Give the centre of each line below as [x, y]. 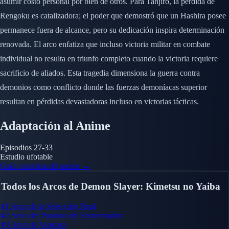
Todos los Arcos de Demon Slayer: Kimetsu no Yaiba [111, 187]
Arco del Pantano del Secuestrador [66, 215]
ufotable [40, 156]
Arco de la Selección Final [53, 206]
